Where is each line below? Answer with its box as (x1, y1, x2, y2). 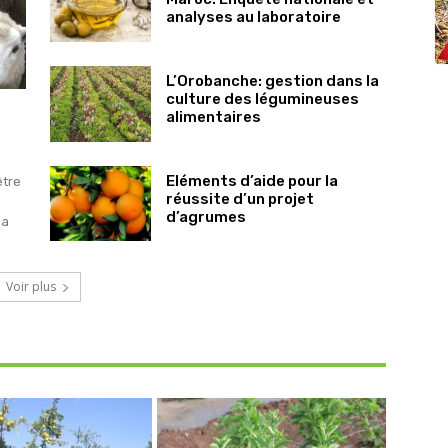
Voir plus (6, 277, 56, 295)
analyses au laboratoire (165, 8, 341, 27)
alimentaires (165, 107, 261, 126)
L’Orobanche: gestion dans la (165, 71, 379, 90)
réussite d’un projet (165, 189, 314, 208)
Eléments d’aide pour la (165, 171, 338, 190)
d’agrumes (165, 207, 246, 226)
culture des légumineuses (165, 89, 359, 108)
